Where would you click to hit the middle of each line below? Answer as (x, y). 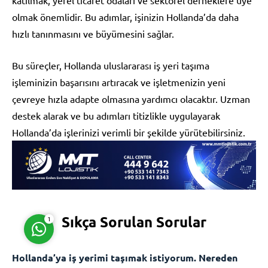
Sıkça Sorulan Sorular (134, 221)
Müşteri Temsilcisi (98, 92)
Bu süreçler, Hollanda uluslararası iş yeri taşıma (111, 65)
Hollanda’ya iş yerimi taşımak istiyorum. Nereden (125, 257)
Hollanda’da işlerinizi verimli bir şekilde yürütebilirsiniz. (129, 132)
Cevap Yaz (114, 180)
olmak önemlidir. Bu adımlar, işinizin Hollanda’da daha (125, 16)
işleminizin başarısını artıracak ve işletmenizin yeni (119, 82)
